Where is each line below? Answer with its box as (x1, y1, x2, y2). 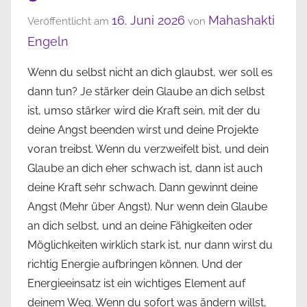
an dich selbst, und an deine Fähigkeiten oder (27, 219, 253, 232)
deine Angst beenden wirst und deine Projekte (27, 123, 258, 136)
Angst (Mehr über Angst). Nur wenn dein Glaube (27, 199, 267, 213)
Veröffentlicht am (27, 14, 112, 27)
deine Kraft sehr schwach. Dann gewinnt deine (27, 180, 258, 194)
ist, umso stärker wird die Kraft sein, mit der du (27, 103, 260, 117)
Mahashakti (208, 12, 275, 27)
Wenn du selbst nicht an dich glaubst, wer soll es (27, 65, 273, 79)
